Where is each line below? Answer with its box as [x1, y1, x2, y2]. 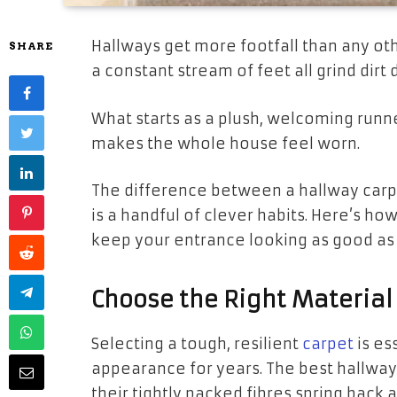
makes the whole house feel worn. [91, 134, 360, 153]
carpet [302, 335, 354, 354]
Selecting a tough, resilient [91, 335, 299, 354]
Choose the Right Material [91, 285, 393, 314]
